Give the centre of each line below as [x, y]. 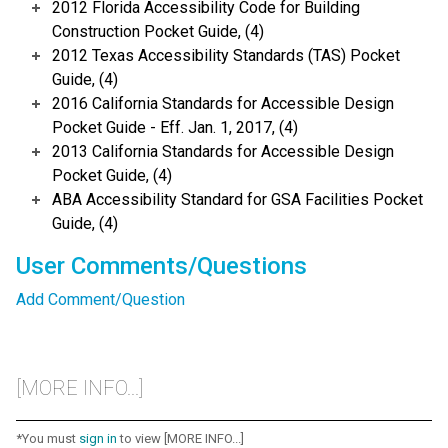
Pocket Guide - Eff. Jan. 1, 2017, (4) [175, 128]
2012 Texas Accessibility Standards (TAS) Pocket [226, 56]
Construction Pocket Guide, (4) [158, 32]
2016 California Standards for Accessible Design [223, 104]
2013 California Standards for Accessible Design [223, 152]
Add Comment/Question [100, 300]
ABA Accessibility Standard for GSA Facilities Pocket [237, 200]
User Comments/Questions [161, 266]
